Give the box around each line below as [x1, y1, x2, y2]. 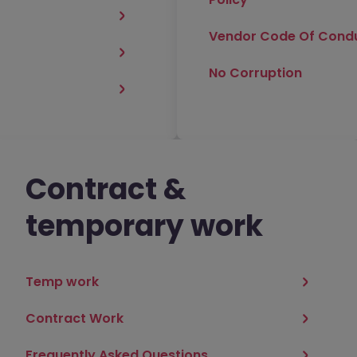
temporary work [25, 206, 263, 246]
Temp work [25, 273, 99, 291]
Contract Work [25, 309, 124, 328]
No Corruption [208, 64, 302, 82]
